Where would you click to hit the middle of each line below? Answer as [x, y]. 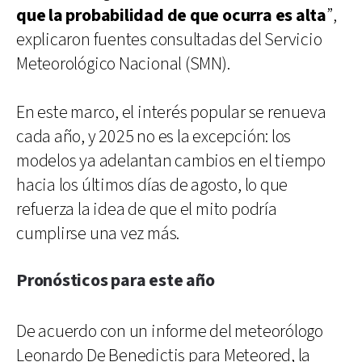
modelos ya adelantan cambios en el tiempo [171, 161]
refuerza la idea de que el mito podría [147, 209]
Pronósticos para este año [116, 280]
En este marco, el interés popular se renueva [171, 112]
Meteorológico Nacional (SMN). [123, 64]
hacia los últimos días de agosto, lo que [152, 185]
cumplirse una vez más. [98, 234]
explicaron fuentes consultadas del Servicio [169, 40]
